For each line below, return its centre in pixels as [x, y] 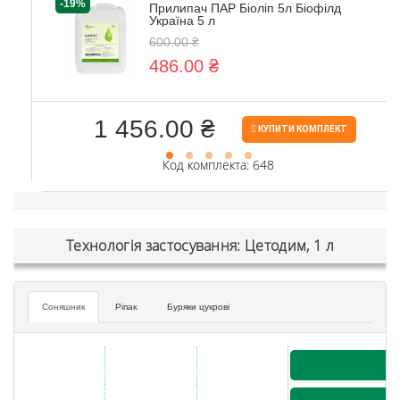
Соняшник [63, 306]
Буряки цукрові [198, 306]
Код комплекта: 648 [218, 164]
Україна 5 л [182, 20]
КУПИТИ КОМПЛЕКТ [303, 129]
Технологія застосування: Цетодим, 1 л [200, 245]
